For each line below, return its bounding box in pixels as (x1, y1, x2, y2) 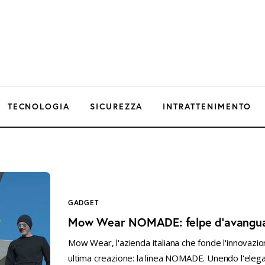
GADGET (68, 198, 99, 207)
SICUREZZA (89, 101, 143, 112)
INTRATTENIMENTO (163, 101, 252, 112)
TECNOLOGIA (7, 101, 70, 112)
